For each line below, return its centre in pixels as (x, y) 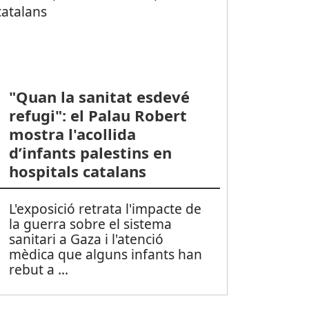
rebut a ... (38, 269)
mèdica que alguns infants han (105, 254)
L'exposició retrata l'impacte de (105, 208)
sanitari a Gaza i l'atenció (86, 239)
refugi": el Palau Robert (98, 115)
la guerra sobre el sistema (90, 223)
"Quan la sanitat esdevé (99, 96)
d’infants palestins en (90, 152)
